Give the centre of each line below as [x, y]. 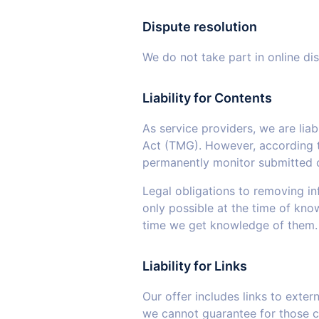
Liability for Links [195, 266]
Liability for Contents [207, 98]
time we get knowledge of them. [230, 225]
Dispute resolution [200, 27]
